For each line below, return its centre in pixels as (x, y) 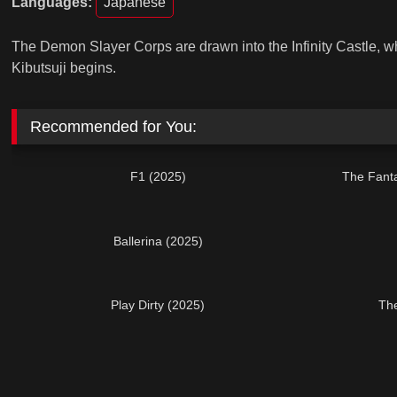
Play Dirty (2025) (158, 304)
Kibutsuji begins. (64, 68)
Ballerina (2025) (158, 241)
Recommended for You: (113, 126)
